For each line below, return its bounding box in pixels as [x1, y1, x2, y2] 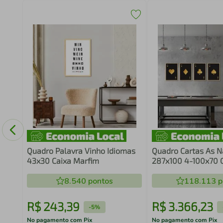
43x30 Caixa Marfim [26, 156, 99, 165]
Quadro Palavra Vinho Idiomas [26, 146, 135, 155]
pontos [86, 176, 113, 187]
